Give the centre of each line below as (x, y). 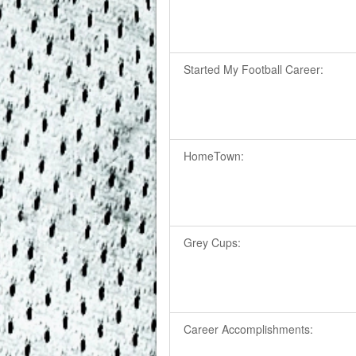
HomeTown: (214, 155)
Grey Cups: (213, 242)
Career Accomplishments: (249, 329)
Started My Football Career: (254, 69)
